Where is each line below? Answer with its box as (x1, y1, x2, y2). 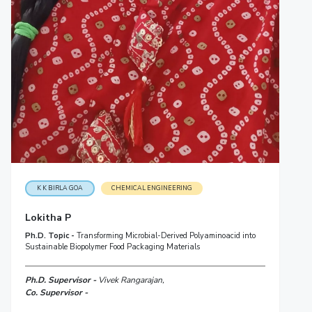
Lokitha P (24, 210, 71, 224)
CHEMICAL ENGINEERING (111, 183, 192, 192)
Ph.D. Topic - (24, 230, 77, 241)
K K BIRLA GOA (36, 183, 83, 192)
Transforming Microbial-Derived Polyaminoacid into (76, 230, 256, 241)
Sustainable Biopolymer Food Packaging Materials (24, 241, 200, 252)
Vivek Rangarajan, (97, 274, 164, 286)
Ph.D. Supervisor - (24, 274, 98, 286)
